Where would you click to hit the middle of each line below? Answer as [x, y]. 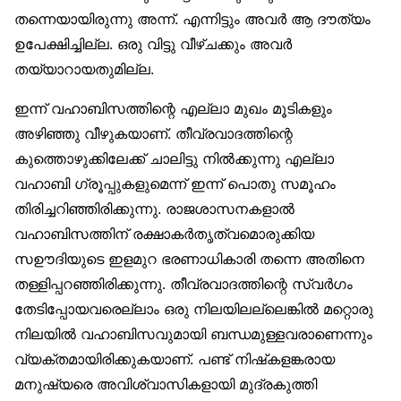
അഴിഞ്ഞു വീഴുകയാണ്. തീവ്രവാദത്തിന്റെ [154, 134]
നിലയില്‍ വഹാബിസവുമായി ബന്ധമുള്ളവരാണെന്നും [193, 334]
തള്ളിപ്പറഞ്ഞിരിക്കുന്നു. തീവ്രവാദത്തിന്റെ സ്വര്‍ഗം [183, 284]
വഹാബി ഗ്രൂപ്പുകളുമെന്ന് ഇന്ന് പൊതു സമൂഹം [175, 184]
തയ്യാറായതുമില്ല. [84, 69]
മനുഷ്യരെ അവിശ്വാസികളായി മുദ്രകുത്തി [166, 384]
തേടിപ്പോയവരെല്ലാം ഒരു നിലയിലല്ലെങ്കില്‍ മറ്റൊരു [194, 309]
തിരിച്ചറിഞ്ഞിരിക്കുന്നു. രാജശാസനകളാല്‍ [154, 209]
